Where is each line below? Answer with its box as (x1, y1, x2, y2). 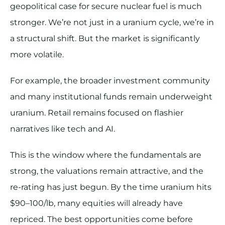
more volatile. (10, 50, 64, 60)
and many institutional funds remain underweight (10, 92, 212, 102)
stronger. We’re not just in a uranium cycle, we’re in (10, 18, 214, 28)
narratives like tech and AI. (10, 124, 115, 134)
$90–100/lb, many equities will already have (10, 198, 183, 208)
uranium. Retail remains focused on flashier (10, 108, 183, 118)
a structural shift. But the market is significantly (10, 34, 200, 44)
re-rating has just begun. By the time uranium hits (10, 182, 211, 192)
